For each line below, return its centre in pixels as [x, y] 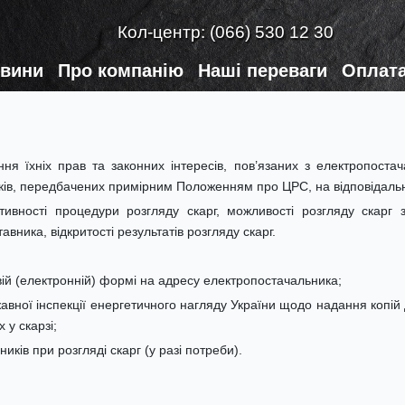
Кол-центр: [164, 32]
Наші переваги [263, 71]
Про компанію [121, 71]
